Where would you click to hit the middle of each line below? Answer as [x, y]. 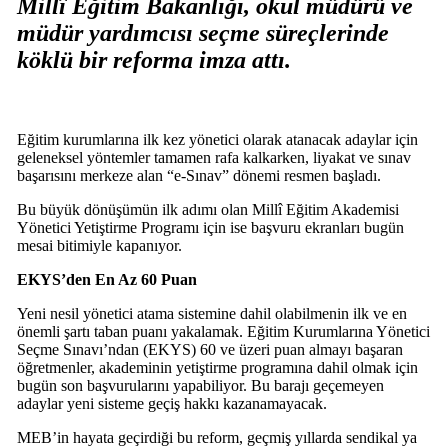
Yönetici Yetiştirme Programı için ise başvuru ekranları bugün [210, 228]
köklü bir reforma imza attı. [153, 60]
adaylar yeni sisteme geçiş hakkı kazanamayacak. [171, 404]
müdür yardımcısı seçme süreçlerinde [202, 33]
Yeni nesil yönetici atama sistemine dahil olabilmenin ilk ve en [211, 314]
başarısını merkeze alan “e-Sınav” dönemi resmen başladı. [198, 176]
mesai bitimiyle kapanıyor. [99, 246]
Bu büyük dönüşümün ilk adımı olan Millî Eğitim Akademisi [207, 210]
